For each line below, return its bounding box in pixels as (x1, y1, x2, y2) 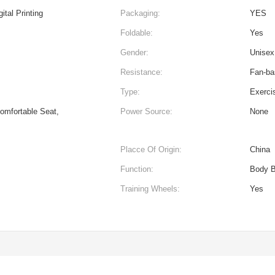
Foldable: (120, 28, 153, 37)
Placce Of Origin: (120, 145, 182, 154)
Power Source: (120, 107, 172, 116)
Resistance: (120, 68, 163, 77)
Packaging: (120, 9, 160, 18)
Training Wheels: (120, 184, 180, 193)
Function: (120, 165, 153, 174)
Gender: (120, 48, 149, 57)
